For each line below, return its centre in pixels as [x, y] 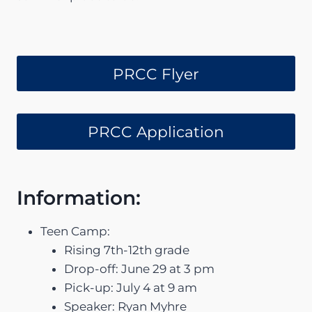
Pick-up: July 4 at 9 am [131, 287]
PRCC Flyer [156, 73]
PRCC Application [156, 132]
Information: [79, 197]
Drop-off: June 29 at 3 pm [139, 268]
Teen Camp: [75, 231]
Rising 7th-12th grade [127, 250]
